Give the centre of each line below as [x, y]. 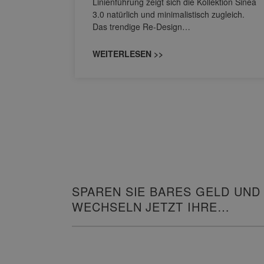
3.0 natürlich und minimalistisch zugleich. [169, 14]
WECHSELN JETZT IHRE [145, 207]
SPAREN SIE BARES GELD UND [166, 192]
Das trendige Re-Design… [141, 27]
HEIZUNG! [102, 222]
